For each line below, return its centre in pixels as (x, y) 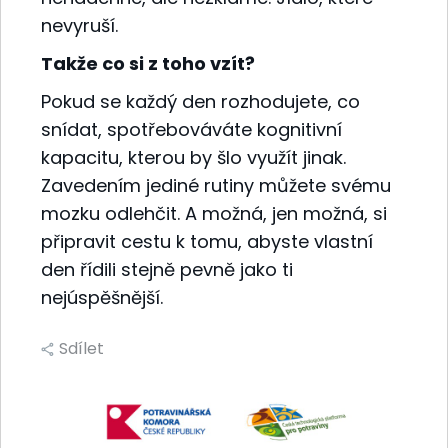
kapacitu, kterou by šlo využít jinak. (193, 157)
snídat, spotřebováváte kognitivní (191, 129)
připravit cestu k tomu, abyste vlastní (207, 241)
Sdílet (81, 348)
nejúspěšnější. (102, 297)
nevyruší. (79, 25)
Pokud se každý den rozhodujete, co (200, 101)
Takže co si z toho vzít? (148, 63)
